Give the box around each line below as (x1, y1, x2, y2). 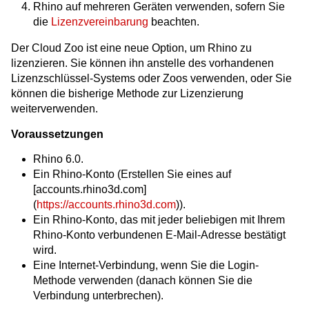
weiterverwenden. (11, 103, 98, 115)
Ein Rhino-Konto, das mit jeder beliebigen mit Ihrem (33, 214, 285, 226)
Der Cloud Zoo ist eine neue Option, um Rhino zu (11, 42, 252, 54)
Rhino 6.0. (33, 153, 83, 166)
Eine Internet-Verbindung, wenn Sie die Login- (33, 259, 259, 272)
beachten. (148, 16, 199, 28)
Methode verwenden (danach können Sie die (33, 275, 252, 287)
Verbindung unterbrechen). (33, 290, 163, 302)
